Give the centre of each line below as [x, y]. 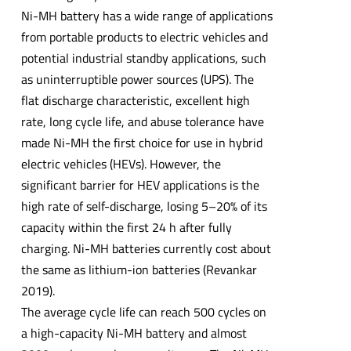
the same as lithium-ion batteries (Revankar [139, 269]
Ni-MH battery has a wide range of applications [147, 15]
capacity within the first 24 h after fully [126, 227]
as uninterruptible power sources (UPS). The [137, 79]
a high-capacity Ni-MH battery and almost [134, 333]
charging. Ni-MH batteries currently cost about [146, 248]
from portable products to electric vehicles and [144, 36]
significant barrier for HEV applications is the [140, 185]
